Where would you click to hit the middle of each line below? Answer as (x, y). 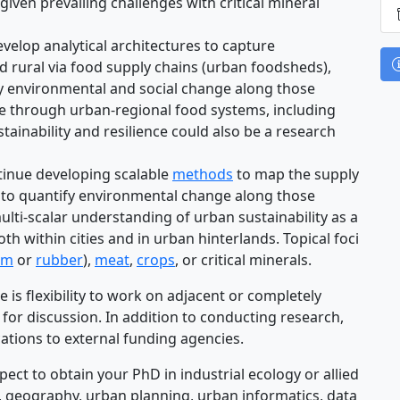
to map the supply (296, 175)
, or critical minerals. (243, 260)
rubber (59, 260)
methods (203, 175)
